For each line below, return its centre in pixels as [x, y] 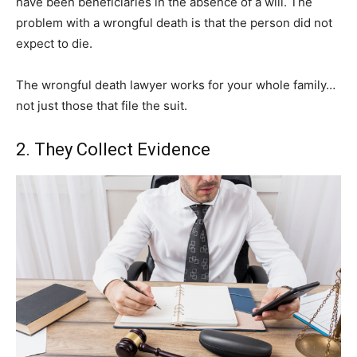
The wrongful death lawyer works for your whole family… [176, 84]
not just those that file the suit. [102, 105]
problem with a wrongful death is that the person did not [174, 22]
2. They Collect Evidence [113, 149]
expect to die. [54, 43]
